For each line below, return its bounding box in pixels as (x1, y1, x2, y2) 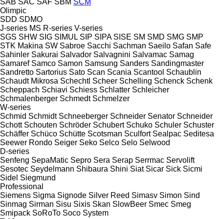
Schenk (186, 76, 213, 85)
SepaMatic (31, 155, 68, 164)
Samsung (85, 59, 118, 67)
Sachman (113, 41, 146, 50)
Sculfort (124, 129, 151, 138)
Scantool (133, 67, 164, 76)
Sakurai (31, 50, 58, 59)
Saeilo (148, 41, 171, 50)
